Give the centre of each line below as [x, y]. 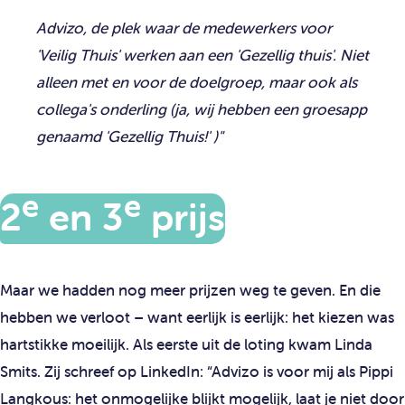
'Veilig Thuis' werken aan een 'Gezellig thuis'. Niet [202, 55]
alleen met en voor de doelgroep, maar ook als [197, 82]
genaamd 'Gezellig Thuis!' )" [130, 136]
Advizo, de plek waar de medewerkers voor [184, 28]
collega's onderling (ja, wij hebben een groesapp [202, 109]
